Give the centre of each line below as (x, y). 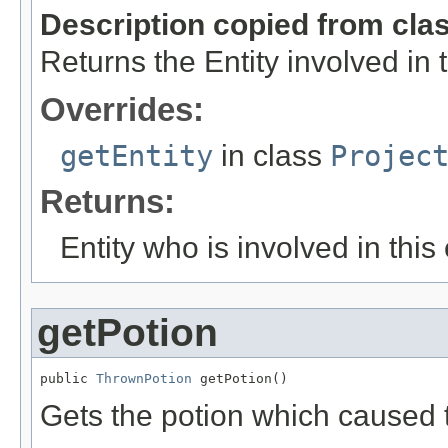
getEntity (136, 155)
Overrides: (122, 109)
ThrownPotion (144, 378)
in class (271, 155)
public (68, 378)
